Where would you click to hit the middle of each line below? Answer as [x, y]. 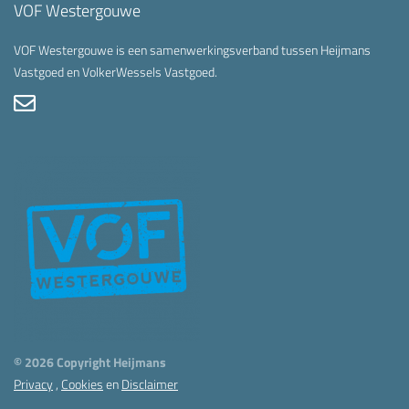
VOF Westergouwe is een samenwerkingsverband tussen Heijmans [192, 49]
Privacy [33, 383]
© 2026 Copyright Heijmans [90, 362]
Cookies [82, 383]
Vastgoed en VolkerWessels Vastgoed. [115, 71]
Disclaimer [150, 383]
